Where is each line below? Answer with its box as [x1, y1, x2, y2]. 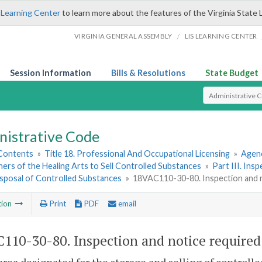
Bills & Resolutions [111, 68, 185, 78]
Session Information [10, 68, 91, 78]
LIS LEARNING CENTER [184, 32, 257, 40]
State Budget [205, 68, 258, 78]
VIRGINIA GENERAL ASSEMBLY [74, 32, 173, 40]
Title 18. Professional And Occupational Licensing [44, 149, 230, 159]
